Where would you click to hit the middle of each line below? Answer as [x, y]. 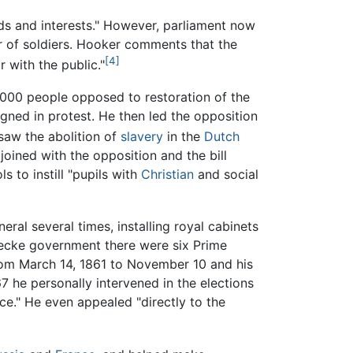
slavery [142, 136]
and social [226, 174]
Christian [167, 174]
